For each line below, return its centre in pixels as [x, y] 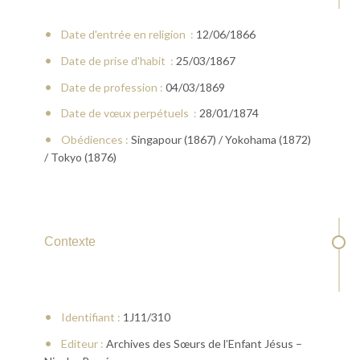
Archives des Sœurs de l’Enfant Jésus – [202, 343]
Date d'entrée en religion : [127, 34]
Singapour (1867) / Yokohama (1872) [219, 140]
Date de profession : [112, 87]
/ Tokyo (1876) [80, 157]
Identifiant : [90, 317]
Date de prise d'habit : [117, 60]
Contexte [70, 241]
